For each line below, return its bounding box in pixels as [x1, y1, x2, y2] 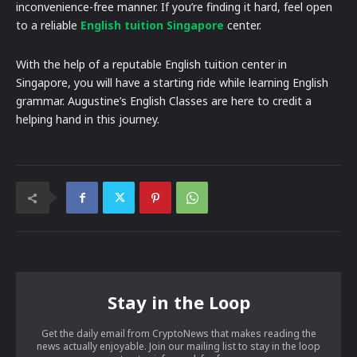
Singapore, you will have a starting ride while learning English [16, 75, 328, 91]
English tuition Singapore [80, 18, 224, 33]
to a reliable [16, 18, 80, 33]
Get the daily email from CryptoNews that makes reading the [41, 327, 316, 341]
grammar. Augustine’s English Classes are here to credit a [16, 93, 312, 109]
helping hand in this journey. [16, 112, 159, 127]
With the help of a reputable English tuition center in [16, 57, 287, 73]
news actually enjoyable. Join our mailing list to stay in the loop [37, 339, 320, 354]
